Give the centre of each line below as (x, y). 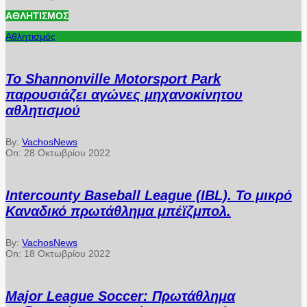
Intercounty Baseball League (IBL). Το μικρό (149, 195)
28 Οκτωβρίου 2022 (67, 153)
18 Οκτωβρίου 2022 (67, 254)
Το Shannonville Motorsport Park (113, 78)
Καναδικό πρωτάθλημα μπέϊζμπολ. (118, 211)
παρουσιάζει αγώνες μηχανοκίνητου (124, 94)
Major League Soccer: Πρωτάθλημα (120, 296)
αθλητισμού (43, 110)
